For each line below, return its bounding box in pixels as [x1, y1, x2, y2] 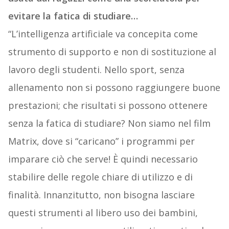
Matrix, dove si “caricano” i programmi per [8, 135, 195, 148]
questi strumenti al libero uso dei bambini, [8, 207, 198, 219]
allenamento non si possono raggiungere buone [8, 81, 220, 94]
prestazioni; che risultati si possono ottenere [8, 99, 208, 112]
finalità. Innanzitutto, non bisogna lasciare [8, 189, 195, 201]
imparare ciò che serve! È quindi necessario [8, 153, 198, 166]
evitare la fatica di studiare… [8, 10, 138, 22]
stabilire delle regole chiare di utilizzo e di [8, 171, 193, 184]
